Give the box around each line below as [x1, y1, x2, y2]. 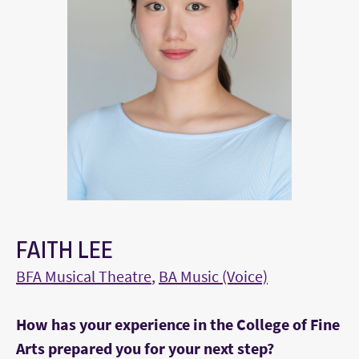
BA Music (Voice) [159, 266, 268, 287]
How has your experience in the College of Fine [16, 314, 340, 335]
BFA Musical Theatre [16, 266, 151, 287]
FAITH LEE [16, 236, 113, 264]
